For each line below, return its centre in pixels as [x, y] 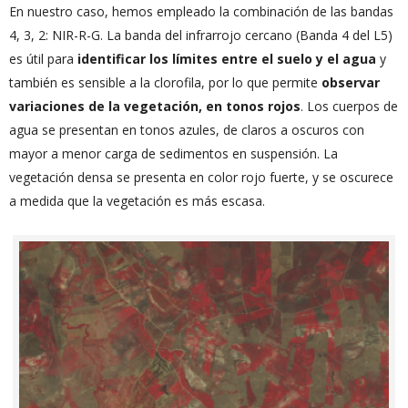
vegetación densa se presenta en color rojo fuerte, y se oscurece [201, 177]
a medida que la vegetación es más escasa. [137, 200]
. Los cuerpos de [349, 106]
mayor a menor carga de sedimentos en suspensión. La [173, 153]
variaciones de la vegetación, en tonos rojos [155, 106]
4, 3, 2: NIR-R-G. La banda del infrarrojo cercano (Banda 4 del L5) [201, 35]
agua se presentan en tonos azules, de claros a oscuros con [187, 129]
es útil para [43, 58]
